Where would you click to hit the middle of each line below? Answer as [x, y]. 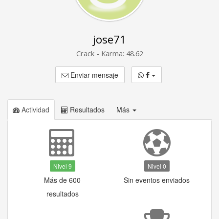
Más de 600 [62, 180]
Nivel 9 [62, 166]
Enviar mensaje [93, 75]
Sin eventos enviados [157, 180]
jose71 [109, 39]
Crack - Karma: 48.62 [109, 53]
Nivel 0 [157, 166]
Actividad [34, 109]
